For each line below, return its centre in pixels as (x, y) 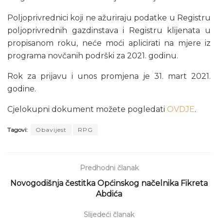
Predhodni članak (109, 168)
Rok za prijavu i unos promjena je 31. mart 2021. (109, 76)
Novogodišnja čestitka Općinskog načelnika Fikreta (109, 183)
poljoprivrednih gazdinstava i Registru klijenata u (109, 30)
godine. (22, 89)
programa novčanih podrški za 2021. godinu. (93, 55)
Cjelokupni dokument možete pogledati (87, 109)
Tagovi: (18, 129)
